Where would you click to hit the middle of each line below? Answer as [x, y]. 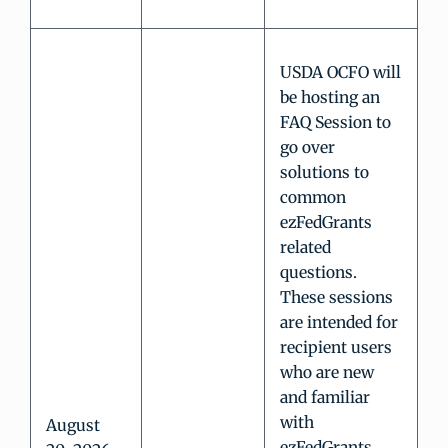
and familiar [325, 397]
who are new [327, 372]
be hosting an [330, 97]
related [305, 247]
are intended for [339, 322]
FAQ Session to [335, 122]
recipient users [336, 347]
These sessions [336, 297]
